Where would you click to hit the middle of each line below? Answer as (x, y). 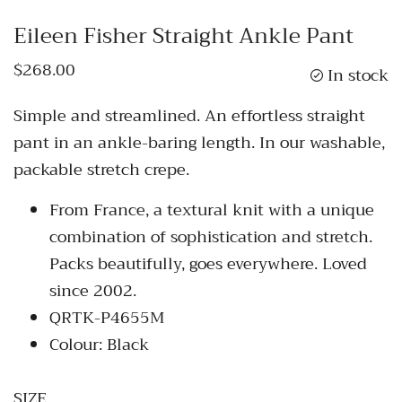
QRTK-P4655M (107, 317)
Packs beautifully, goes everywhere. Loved (208, 263)
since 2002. (93, 290)
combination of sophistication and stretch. (211, 236)
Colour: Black (101, 344)
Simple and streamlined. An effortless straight (189, 115)
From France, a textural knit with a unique (212, 210)
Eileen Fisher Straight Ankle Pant (184, 35)
